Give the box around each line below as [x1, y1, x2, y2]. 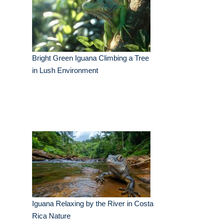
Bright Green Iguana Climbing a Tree [32, 54, 149, 63]
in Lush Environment [32, 66, 98, 75]
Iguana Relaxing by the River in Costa [32, 199, 153, 208]
